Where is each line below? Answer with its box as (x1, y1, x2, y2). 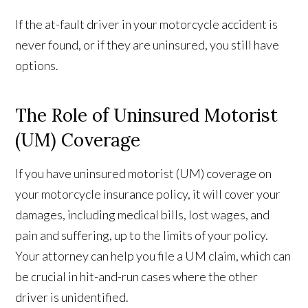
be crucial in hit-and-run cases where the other (15, 269, 258, 285)
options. (15, 58, 59, 74)
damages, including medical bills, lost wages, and (15, 207, 270, 223)
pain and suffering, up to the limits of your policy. (15, 228, 269, 243)
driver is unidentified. (15, 289, 129, 305)
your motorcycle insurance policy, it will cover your (15, 186, 281, 202)
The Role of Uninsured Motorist (15, 104, 278, 127)
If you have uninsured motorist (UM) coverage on (15, 166, 272, 181)
